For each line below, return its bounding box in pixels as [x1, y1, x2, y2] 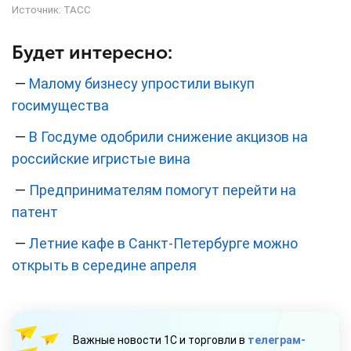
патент [12, 204, 58, 221]
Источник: [12, 3, 63, 16]
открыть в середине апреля [12, 257, 197, 274]
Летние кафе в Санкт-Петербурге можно [29, 235, 298, 252]
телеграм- [248, 334, 306, 347]
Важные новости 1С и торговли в [73, 334, 248, 347]
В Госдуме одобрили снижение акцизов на [29, 128, 308, 146]
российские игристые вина [12, 150, 190, 168]
